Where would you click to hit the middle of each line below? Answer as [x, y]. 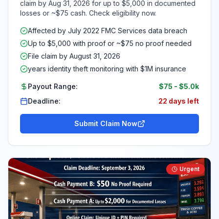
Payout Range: [53, 86]
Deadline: [44, 101]
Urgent [189, 169]
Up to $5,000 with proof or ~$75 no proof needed [110, 43]
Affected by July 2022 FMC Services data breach [108, 31]
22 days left [179, 101]
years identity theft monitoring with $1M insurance [107, 69]
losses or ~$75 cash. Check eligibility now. [88, 13]
